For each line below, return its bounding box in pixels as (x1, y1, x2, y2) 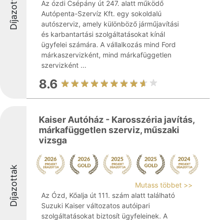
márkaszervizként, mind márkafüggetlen (41, 51, 171, 59)
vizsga (39, 135, 67, 145)
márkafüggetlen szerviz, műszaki (39, 125, 179, 135)
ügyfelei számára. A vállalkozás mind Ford (41, 40, 176, 49)
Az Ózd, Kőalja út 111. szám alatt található (41, 191, 175, 199)
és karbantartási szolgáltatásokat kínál (41, 30, 165, 38)
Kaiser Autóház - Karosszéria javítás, (39, 114, 194, 125)
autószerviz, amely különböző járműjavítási (41, 20, 179, 28)
